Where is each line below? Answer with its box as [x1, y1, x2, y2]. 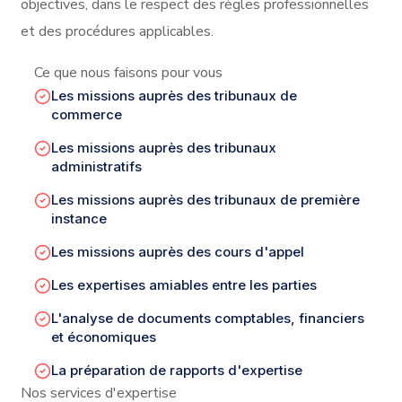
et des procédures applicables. [21, 21, 214, 41]
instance [51, 209, 107, 227]
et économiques [51, 328, 156, 345]
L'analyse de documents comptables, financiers [51, 309, 364, 327]
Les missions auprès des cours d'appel [51, 242, 304, 260]
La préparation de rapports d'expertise [51, 361, 302, 379]
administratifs [51, 157, 142, 175]
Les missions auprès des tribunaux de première [51, 190, 360, 208]
